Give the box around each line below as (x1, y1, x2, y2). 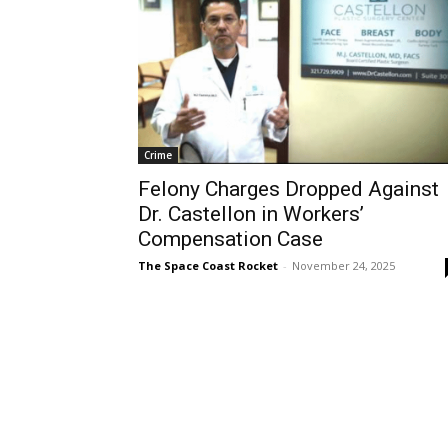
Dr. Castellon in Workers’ (138, 202, 364, 227)
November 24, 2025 (292, 258, 395, 274)
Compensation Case (138, 227, 323, 252)
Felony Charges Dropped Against (138, 177, 439, 202)
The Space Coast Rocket (138, 258, 278, 274)
